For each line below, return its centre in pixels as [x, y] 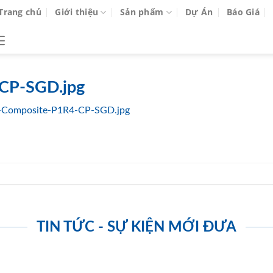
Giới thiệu [77, 12]
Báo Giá [243, 12]
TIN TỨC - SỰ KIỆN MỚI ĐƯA [136, 228]
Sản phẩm [142, 12]
